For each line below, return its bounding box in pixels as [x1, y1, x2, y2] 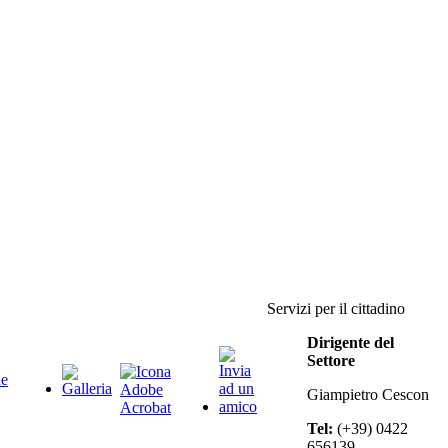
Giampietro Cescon [307, 386, 429, 403]
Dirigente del [307, 334, 394, 351]
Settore [307, 352, 355, 369]
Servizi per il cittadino [267, 300, 405, 317]
